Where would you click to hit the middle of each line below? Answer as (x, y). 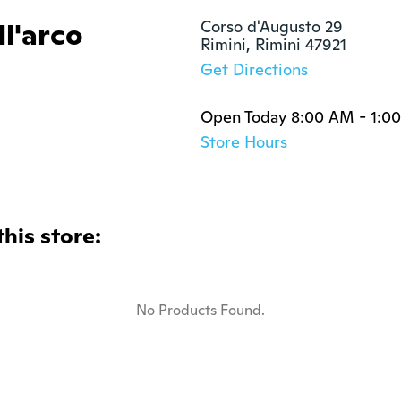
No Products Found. (200, 310)
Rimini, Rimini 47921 (273, 44)
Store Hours (244, 142)
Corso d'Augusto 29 (272, 26)
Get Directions (254, 69)
